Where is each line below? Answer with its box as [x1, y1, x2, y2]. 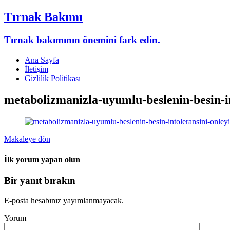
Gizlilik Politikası [25, 73, 81, 83]
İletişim [25, 64, 48, 73]
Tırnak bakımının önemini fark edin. [4, 34, 160, 45]
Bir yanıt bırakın [4, 175, 75, 186]
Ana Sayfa [25, 55, 59, 64]
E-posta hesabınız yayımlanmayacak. [4, 196, 124, 205]
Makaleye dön [4, 135, 50, 144]
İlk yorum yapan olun [4, 155, 80, 164]
